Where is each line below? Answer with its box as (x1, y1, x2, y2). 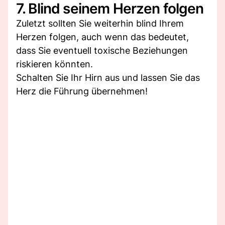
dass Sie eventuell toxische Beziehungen (16, 45, 188, 56)
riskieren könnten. (16, 58, 93, 69)
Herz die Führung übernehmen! (16, 85, 148, 96)
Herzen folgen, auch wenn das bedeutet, (16, 31, 189, 42)
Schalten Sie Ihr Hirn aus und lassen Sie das (16, 72, 200, 83)
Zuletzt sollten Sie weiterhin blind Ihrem (16, 18, 184, 29)
